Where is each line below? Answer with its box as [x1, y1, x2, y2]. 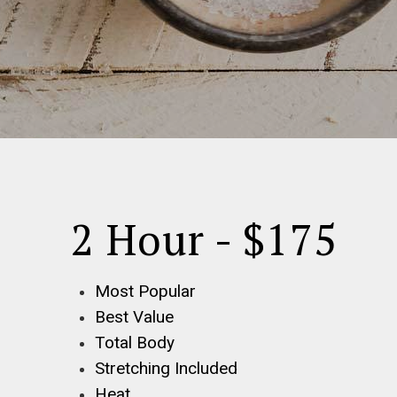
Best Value [95, 307, 174, 327]
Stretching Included [95, 358, 237, 378]
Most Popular [95, 281, 196, 301]
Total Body [95, 332, 175, 353]
